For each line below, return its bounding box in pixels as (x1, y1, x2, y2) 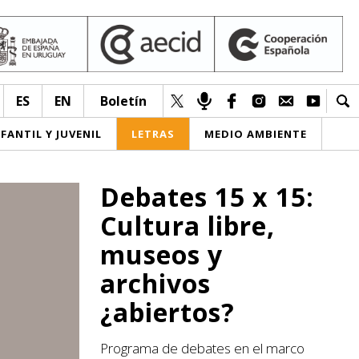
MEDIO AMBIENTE (204, 127, 307, 141)
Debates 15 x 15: (100, 179, 314, 214)
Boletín (100, 92, 147, 110)
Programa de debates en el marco (100, 339, 305, 357)
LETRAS (131, 127, 175, 141)
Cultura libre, (100, 208, 275, 243)
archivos (100, 266, 211, 301)
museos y (100, 237, 223, 272)
